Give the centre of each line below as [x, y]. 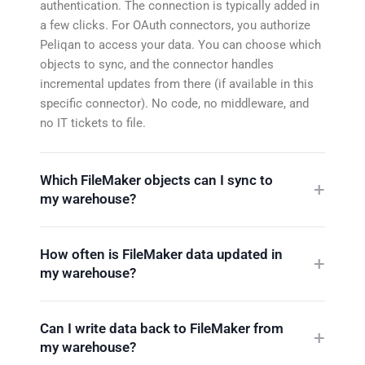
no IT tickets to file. [93, 123]
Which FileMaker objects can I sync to [156, 180]
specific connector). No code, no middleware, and [174, 103]
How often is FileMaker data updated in [161, 254]
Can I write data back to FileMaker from [162, 328]
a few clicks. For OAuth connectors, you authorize [175, 25]
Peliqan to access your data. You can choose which [180, 44]
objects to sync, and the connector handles [157, 64]
